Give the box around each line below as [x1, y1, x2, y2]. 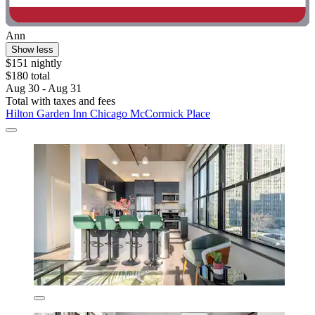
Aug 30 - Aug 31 [6, 82, 82, 94]
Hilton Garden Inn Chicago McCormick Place [6, 107, 210, 120]
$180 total [6, 69, 50, 82]
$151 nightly [6, 56, 62, 69]
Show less [11, 44, 53, 55]
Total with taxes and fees [6, 94, 115, 107]
